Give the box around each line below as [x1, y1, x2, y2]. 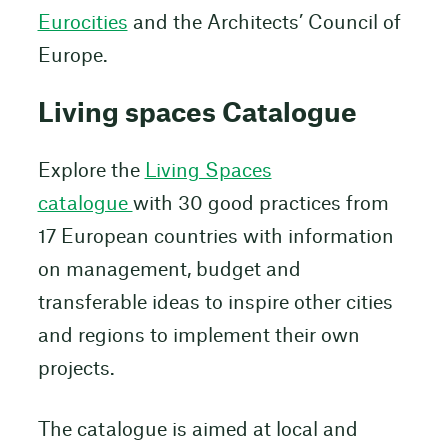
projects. [37, 360, 115, 380]
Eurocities [37, 14, 128, 34]
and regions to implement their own [37, 327, 360, 347]
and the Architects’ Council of [127, 14, 401, 34]
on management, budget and [37, 261, 301, 281]
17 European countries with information [37, 228, 394, 248]
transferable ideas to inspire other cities [37, 294, 393, 314]
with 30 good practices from [132, 195, 389, 215]
